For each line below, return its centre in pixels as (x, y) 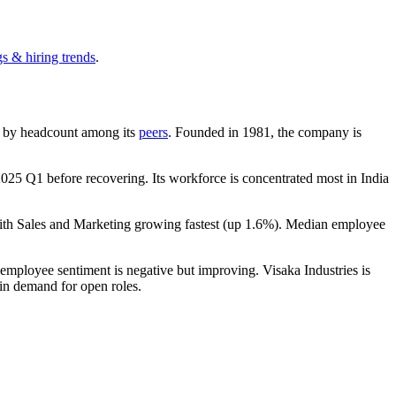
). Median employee (330, 224)
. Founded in (205, 132)
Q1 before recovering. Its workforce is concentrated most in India (206, 178)
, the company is (316, 132)
